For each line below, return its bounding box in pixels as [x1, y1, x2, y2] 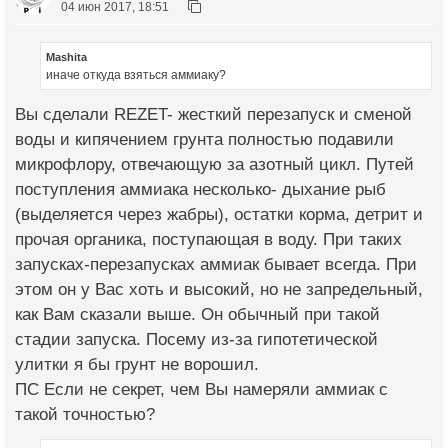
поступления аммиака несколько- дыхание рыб [15, 180, 386, 200]
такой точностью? [15, 405, 155, 425]
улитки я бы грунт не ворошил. [15, 355, 259, 375]
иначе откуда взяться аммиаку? [46, 68, 226, 83]
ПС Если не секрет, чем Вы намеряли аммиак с [15, 380, 388, 400]
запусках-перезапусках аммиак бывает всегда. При [15, 255, 417, 275]
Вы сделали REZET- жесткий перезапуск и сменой [15, 105, 412, 125]
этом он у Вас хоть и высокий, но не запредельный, [15, 280, 423, 300]
